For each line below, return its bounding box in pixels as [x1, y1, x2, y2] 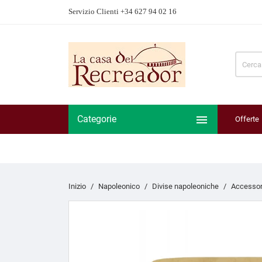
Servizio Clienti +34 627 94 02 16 [68, 7, 177, 16]
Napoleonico [98, 181, 140, 191]
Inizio [68, 181, 86, 191]
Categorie [77, 113, 116, 125]
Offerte [235, 114, 259, 123]
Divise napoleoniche [152, 181, 219, 191]
